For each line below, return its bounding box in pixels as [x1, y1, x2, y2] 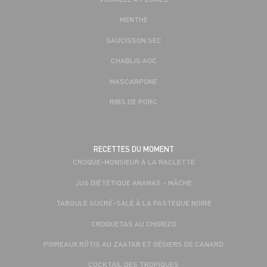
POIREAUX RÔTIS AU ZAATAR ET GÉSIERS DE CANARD [44, 238, 223, 249]
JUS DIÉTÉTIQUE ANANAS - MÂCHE [75, 177, 192, 187]
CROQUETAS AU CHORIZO [91, 218, 176, 228]
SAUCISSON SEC [105, 35, 162, 45]
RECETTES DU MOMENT [93, 144, 174, 154]
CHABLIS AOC [110, 55, 157, 66]
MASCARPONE [110, 76, 157, 86]
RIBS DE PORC [110, 96, 157, 106]
